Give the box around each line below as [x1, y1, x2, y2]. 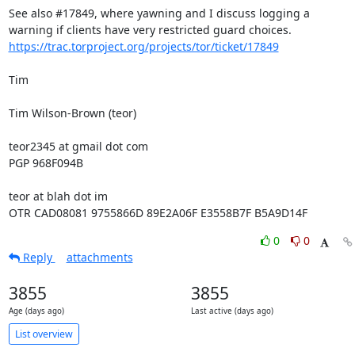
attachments [66, 250, 133, 265]
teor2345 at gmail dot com [8, 139, 148, 154]
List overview [14, 326, 73, 341]
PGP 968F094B [8, 155, 83, 170]
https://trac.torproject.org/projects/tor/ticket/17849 [8, 39, 279, 54]
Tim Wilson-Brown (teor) [8, 105, 136, 120]
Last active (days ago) [190, 306, 273, 316]
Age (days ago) [8, 306, 64, 316]
